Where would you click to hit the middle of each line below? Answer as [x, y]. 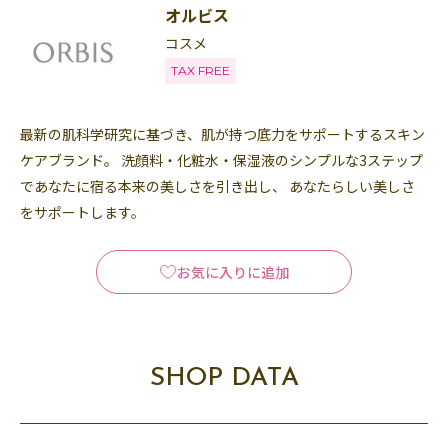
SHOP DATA [224, 378]
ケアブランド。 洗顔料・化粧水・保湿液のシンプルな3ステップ [221, 159]
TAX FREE [200, 70]
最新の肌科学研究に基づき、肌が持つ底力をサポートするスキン [222, 133]
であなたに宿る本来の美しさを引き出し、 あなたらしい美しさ [217, 185]
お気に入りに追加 [233, 271]
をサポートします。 [82, 211]
